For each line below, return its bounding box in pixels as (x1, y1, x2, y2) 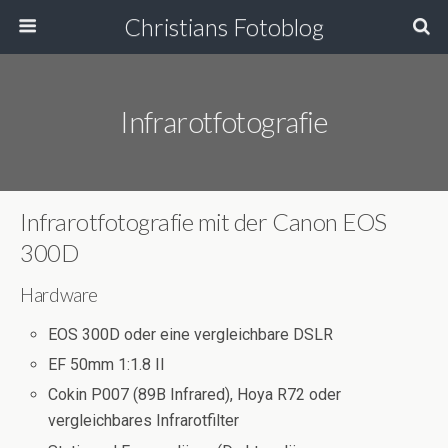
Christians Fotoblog (124, 12, 324, 41)
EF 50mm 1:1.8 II (48, 355, 166, 375)
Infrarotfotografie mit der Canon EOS (20, 207, 387, 236)
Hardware (20, 284, 99, 306)
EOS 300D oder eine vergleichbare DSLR (48, 325, 334, 344)
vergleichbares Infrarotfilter (48, 411, 240, 431)
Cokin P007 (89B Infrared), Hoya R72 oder (48, 385, 342, 405)
